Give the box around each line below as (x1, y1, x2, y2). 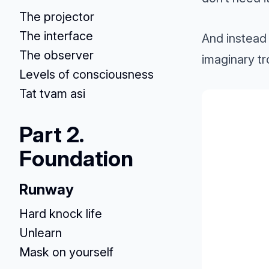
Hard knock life (19, 207, 102, 221)
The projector (19, 10, 94, 24)
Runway (19, 181, 74, 198)
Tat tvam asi (19, 86, 85, 101)
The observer (19, 48, 94, 62)
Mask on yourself (19, 245, 113, 259)
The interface (19, 29, 93, 43)
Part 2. (19, 121, 83, 148)
